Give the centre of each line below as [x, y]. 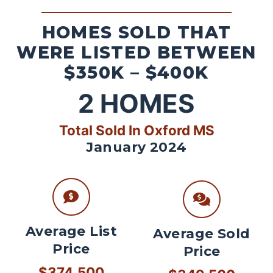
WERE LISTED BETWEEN [136, 52]
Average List [71, 232]
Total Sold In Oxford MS [136, 130]
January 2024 [136, 147]
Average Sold [202, 234]
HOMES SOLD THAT [136, 32]
